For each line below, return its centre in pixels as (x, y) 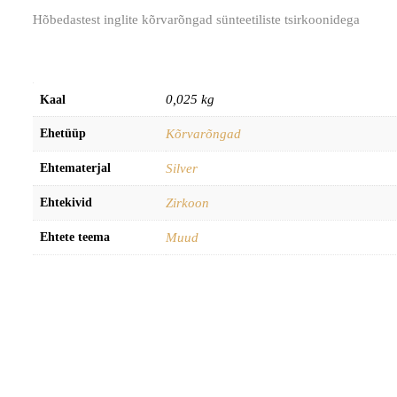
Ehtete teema (75, 237)
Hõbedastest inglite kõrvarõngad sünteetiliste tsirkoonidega (196, 19)
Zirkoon (187, 202)
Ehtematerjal (75, 167)
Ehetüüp (63, 133)
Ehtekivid (66, 202)
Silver (182, 168)
